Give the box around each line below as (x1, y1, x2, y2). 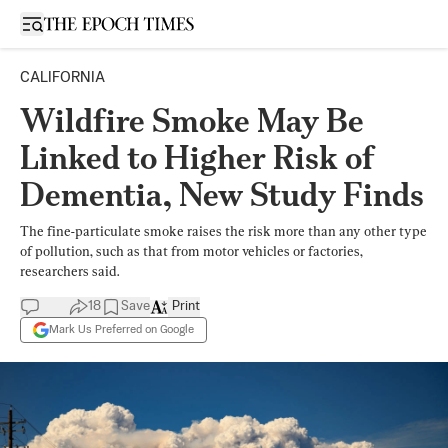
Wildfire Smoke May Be (20, 101, 364, 140)
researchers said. (20, 263, 119, 279)
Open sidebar (31, 15, 117, 30)
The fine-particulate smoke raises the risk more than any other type (20, 223, 427, 239)
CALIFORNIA (20, 70, 105, 85)
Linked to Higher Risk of (20, 138, 375, 177)
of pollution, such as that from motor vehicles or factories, (20, 243, 363, 259)
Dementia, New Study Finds (20, 175, 424, 214)
